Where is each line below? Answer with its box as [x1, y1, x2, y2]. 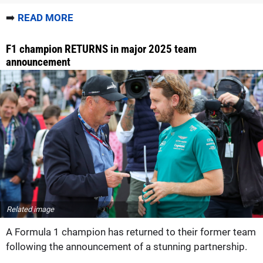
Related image [6, 204, 54, 214]
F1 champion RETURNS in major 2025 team [6, 42, 197, 56]
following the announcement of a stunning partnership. [6, 240, 247, 252]
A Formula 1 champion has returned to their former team [6, 225, 256, 238]
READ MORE [18, 12, 73, 24]
